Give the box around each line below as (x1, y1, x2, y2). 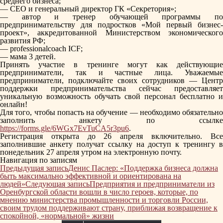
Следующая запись (25, 180, 90, 188)
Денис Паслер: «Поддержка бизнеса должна (68, 164, 218, 172)
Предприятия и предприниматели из (90, 180, 215, 188)
